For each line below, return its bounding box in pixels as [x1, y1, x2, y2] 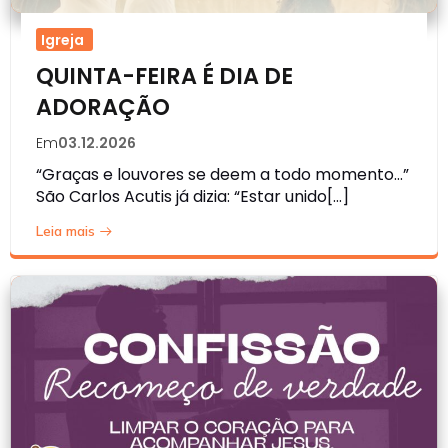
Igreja [41, 29, 84, 50]
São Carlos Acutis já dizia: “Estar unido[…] [36, 184, 349, 208]
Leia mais [36, 221, 95, 240]
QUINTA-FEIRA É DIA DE [36, 59, 293, 92]
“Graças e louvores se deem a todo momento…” [36, 162, 409, 186]
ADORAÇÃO [36, 90, 170, 123]
